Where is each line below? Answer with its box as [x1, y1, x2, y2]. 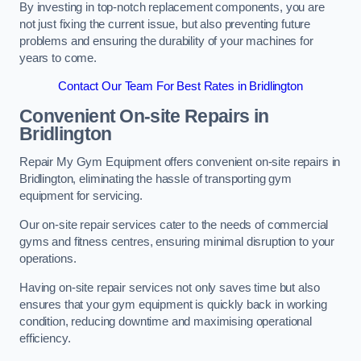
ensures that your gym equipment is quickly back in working [19, 297, 327, 311]
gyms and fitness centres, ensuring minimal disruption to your [19, 234, 335, 248]
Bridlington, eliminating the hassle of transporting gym [19, 172, 293, 186]
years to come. [19, 51, 97, 64]
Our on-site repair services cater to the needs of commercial [19, 218, 329, 231]
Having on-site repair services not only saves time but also [19, 280, 320, 294]
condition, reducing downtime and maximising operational [19, 314, 313, 328]
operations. [19, 251, 77, 265]
